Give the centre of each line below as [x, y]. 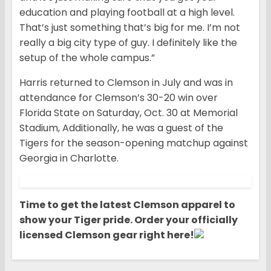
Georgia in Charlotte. [69, 158]
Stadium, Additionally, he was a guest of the [121, 128]
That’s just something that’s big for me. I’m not [130, 27]
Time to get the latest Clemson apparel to [127, 204]
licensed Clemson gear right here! [107, 235]
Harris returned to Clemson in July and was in [126, 82]
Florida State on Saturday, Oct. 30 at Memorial [129, 113]
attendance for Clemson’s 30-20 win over [119, 97]
